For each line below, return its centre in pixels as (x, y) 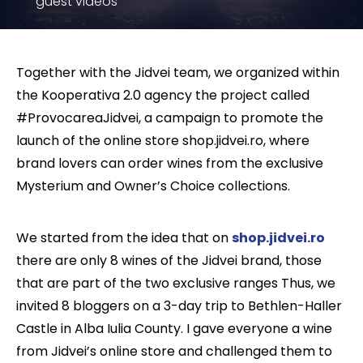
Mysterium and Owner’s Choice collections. (153, 186)
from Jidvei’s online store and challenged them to (174, 351)
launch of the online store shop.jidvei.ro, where (163, 141)
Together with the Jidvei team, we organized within (178, 73)
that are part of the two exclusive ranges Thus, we (176, 283)
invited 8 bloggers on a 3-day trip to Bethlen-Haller (179, 306)
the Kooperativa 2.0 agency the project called (163, 95)
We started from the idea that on (124, 238)
